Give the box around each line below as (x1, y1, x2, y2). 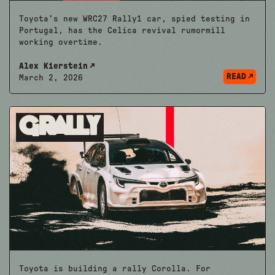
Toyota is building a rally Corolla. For (19, 264, 211, 273)
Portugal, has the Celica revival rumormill (19, 26, 225, 35)
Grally (21, 114, 99, 142)
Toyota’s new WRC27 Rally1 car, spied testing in (19, 14, 250, 23)
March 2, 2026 (19, 73, 83, 82)
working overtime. (19, 37, 103, 47)
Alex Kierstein (19, 61, 88, 71)
